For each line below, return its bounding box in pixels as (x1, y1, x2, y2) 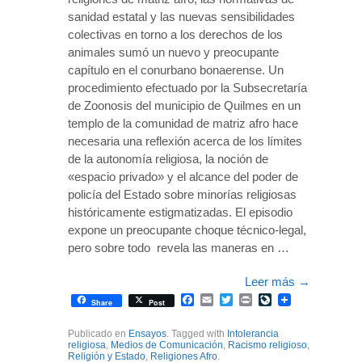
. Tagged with (166, 327, 227, 339)
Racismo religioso (228, 339, 307, 351)
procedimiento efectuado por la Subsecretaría (68, 80, 307, 95)
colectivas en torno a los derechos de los (68, 27, 283, 41)
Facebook (194, 292, 251, 306)
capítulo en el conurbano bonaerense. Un (68, 62, 284, 77)
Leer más (245, 274, 298, 288)
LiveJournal (271, 292, 339, 306)
